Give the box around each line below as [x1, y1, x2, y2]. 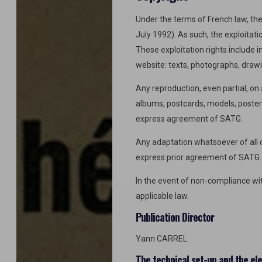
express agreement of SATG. [136, 114, 243, 123]
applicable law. [136, 191, 189, 201]
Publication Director [136, 209, 214, 225]
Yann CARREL [136, 234, 187, 243]
